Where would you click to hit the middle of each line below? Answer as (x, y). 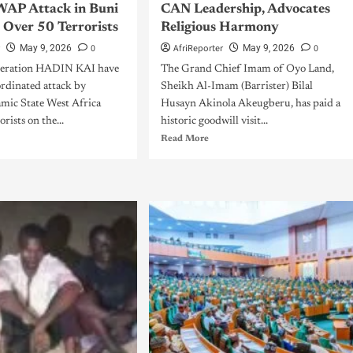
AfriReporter (198, 48)
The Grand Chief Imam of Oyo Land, (247, 69)
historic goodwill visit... (214, 121)
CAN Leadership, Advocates (245, 10)
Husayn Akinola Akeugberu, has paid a (250, 104)
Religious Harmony (219, 28)
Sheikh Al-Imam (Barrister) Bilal (236, 87)
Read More (184, 139)
